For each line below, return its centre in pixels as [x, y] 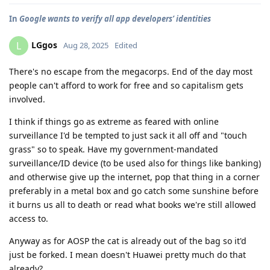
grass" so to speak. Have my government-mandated [114, 149]
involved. [27, 99]
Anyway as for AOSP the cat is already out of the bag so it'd [128, 240]
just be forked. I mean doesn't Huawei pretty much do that [127, 254]
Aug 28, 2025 [86, 45]
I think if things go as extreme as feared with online [114, 121]
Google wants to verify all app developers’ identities [115, 18]
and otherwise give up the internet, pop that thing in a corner [134, 177]
